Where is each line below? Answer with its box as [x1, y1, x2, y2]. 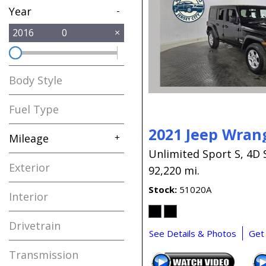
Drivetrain [9, 218, 61, 233]
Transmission [9, 247, 78, 262]
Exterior [9, 160, 50, 175]
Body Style [9, 72, 62, 87]
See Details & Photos [149, 227, 236, 239]
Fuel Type [9, 102, 59, 116]
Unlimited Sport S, [148, 146, 243, 161]
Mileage [9, 131, 49, 145]
